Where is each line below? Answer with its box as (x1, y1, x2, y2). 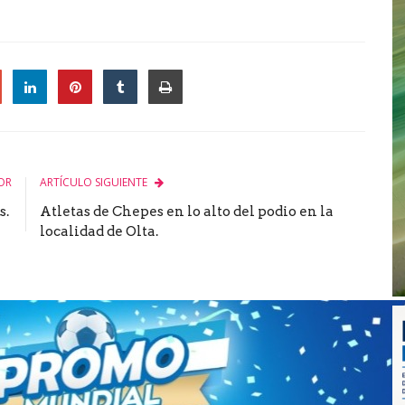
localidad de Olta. (40, 222, 158, 240)
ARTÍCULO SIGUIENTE (40, 174, 147, 190)
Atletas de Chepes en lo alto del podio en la (40, 202, 334, 220)
